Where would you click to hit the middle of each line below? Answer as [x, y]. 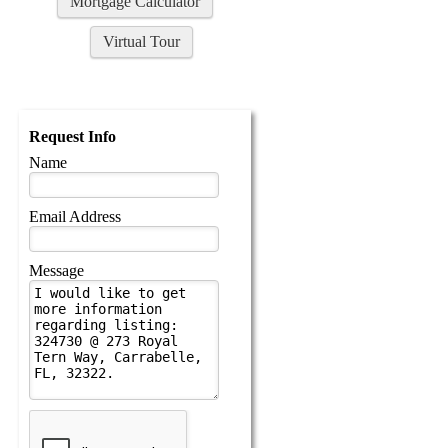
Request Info [72, 136]
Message [56, 270]
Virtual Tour [141, 41]
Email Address [74, 216]
